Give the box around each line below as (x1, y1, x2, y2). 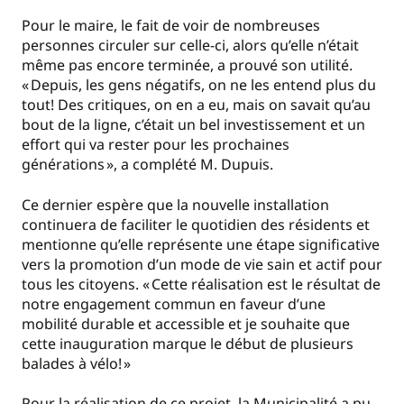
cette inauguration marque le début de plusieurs (22, 333, 353, 353)
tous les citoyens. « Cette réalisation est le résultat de (22, 273, 381, 294)
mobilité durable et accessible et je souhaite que (22, 313, 350, 334)
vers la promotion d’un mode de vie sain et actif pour (22, 253, 382, 274)
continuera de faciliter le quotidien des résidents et (22, 214, 370, 234)
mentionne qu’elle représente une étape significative (22, 234, 380, 254)
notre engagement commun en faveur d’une (22, 293, 326, 314)
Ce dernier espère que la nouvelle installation (22, 194, 329, 215)
